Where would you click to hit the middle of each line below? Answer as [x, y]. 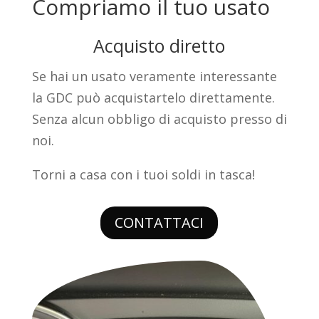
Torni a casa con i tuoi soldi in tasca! [143, 175]
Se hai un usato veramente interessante [154, 77]
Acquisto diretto [159, 46]
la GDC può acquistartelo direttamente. [153, 98]
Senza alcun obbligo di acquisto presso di [159, 119]
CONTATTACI [159, 223]
